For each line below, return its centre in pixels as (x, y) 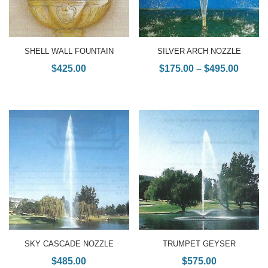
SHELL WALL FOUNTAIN (69, 51)
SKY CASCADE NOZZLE (69, 244)
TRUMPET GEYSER (199, 244)
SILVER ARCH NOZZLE (199, 51)
